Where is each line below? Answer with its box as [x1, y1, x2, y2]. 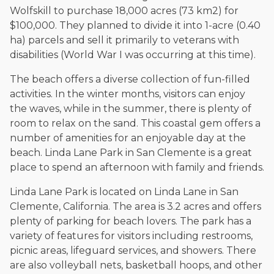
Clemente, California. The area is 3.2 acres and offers [10, 201, 261, 213]
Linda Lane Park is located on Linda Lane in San [10, 186, 239, 198]
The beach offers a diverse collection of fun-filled [10, 73, 250, 86]
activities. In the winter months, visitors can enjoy [10, 88, 245, 100]
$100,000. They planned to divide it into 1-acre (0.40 [10, 20, 261, 32]
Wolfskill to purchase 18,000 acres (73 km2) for [10, 5, 239, 17]
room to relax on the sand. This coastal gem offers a [10, 117, 261, 130]
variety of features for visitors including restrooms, [10, 230, 253, 242]
